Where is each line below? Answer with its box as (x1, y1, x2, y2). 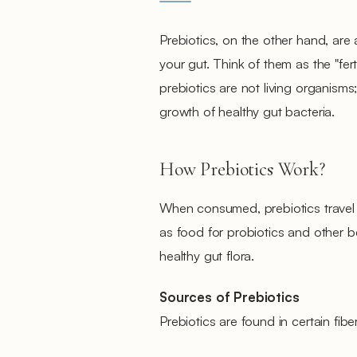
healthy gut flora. (159, 247, 255, 264)
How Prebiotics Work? (159, 158, 325, 181)
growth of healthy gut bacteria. (159, 103, 335, 120)
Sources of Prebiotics (159, 288, 300, 305)
